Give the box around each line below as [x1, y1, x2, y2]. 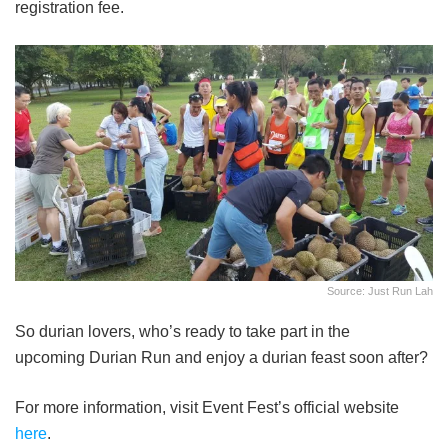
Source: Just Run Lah [327, 284, 433, 297]
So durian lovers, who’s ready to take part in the [15, 322, 350, 340]
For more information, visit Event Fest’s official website [15, 398, 399, 416]
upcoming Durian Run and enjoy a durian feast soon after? [15, 348, 428, 366]
